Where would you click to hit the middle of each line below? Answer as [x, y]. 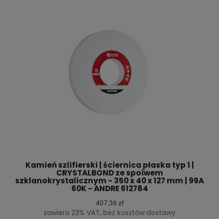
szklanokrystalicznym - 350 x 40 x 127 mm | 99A [109, 180]
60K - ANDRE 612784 [109, 188]
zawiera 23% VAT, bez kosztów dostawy [109, 212]
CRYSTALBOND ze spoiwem [109, 173]
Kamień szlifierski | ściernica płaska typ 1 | [109, 165]
